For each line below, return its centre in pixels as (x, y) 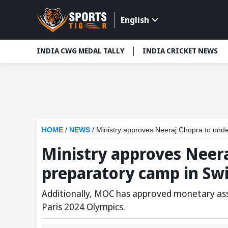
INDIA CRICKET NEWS (180, 51)
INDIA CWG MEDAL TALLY (80, 51)
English (135, 20)
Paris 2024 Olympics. (83, 206)
